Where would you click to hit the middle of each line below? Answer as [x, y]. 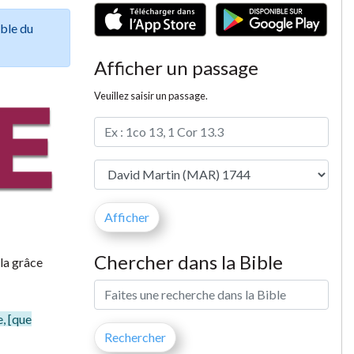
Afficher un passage [176, 67]
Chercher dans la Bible [188, 262]
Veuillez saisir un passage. [151, 95]
